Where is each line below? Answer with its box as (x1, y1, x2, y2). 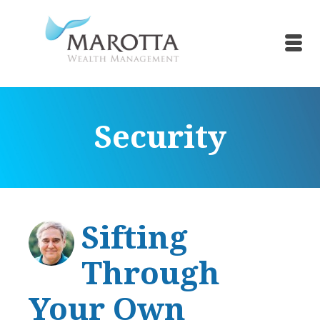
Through (81, 255, 220, 292)
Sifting (81, 219, 188, 256)
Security (94, 119, 226, 156)
